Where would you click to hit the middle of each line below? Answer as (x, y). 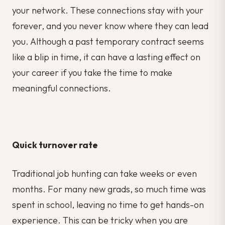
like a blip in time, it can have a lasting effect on (106, 57)
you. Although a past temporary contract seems (108, 41)
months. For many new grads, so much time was (109, 189)
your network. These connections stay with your (108, 10)
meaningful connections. (62, 88)
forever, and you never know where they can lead (110, 26)
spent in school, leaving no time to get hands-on (108, 204)
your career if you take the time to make (92, 73)
